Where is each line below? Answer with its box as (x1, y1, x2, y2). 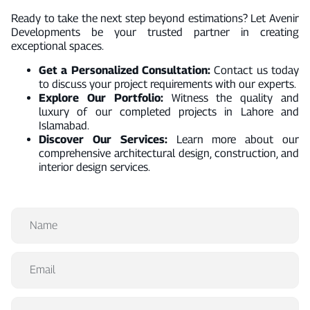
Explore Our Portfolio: (39, 91, 163, 104)
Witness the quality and (163, 91, 300, 104)
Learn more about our (167, 132, 300, 146)
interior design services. (39, 160, 150, 174)
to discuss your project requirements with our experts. (39, 77, 296, 91)
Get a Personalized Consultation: (39, 63, 210, 77)
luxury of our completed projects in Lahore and (39, 104, 299, 118)
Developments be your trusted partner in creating (11, 26, 299, 39)
